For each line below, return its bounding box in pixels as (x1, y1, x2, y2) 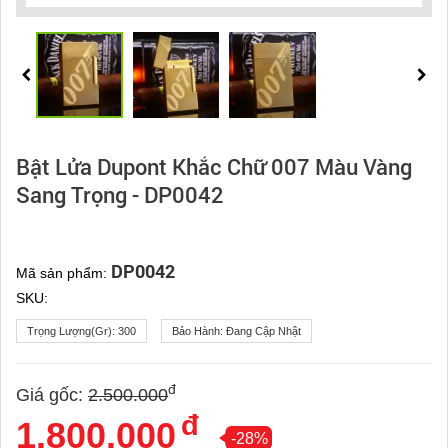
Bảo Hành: (172, 325, 226, 338)
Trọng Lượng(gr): (27, 325, 118, 338)
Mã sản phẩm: (16, 265, 111, 282)
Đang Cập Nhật (226, 325, 301, 338)
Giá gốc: (16, 385, 83, 406)
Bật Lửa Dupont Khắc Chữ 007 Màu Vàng (16, 152, 412, 182)
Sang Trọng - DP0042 (16, 180, 224, 210)
